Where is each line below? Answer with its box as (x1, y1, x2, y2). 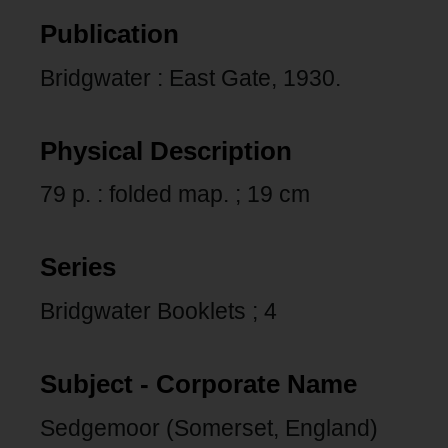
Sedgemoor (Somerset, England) (40, 414, 378, 441)
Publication (40, 20, 179, 49)
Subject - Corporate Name (40, 369, 357, 398)
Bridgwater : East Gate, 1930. (40, 64, 341, 91)
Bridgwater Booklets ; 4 (40, 298, 277, 324)
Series (40, 253, 116, 282)
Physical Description (40, 136, 292, 165)
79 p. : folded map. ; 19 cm (40, 181, 310, 208)
